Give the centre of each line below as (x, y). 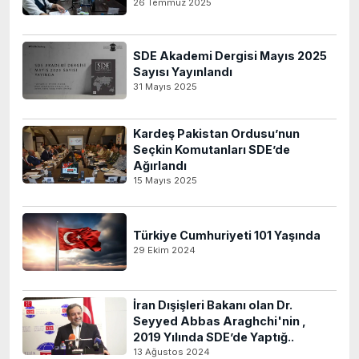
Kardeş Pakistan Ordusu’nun (216, 133)
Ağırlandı (160, 165)
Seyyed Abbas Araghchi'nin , (220, 321)
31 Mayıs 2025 (165, 87)
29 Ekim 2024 (164, 250)
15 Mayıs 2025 (165, 180)
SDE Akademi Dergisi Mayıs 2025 (230, 56)
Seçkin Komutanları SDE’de (212, 149)
